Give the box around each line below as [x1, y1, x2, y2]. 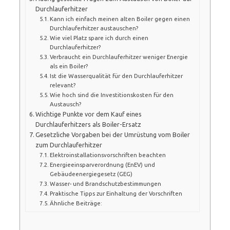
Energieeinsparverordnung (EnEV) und [50, 161, 155, 168]
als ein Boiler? [50, 62, 88, 69]
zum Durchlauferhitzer [35, 141, 103, 148]
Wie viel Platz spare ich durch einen [50, 34, 148, 41]
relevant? [50, 81, 75, 88]
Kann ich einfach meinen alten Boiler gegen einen [50, 15, 190, 22]
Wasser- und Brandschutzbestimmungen [50, 180, 161, 187]
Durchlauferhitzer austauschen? [50, 24, 138, 31]
